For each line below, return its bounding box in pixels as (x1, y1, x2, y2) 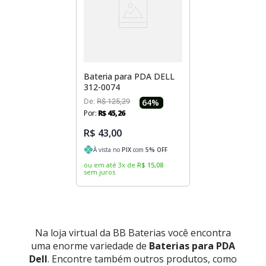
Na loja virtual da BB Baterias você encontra (35, 226, 231, 240)
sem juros (84, 167, 116, 177)
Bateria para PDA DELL (84, 71, 175, 83)
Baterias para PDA (149, 239, 235, 253)
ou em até (84, 160, 117, 170)
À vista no (93, 145, 122, 154)
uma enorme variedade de (31, 239, 149, 253)
